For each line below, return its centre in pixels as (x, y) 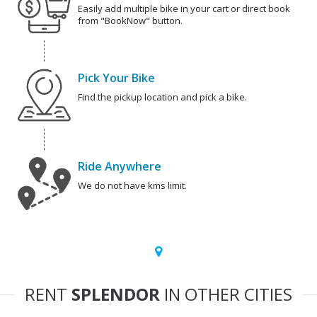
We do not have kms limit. (132, 186)
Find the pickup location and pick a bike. (162, 97)
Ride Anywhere (120, 167)
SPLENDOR (116, 294)
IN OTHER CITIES (226, 294)
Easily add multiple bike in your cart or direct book (184, 9)
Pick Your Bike (116, 78)
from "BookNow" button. (130, 21)
